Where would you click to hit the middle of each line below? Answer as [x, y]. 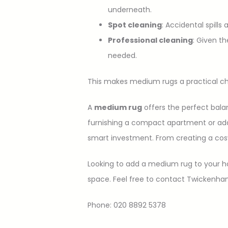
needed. [122, 55]
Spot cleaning [135, 25]
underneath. [130, 9]
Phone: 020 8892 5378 [127, 205]
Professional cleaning [150, 40]
